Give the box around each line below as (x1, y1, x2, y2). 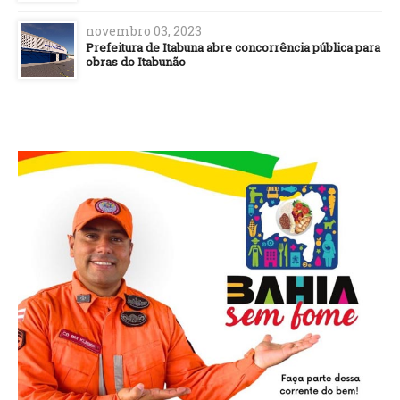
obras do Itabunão (86, 54, 186, 71)
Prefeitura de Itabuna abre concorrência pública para (86, 39, 380, 56)
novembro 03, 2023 (86, 22, 202, 40)
